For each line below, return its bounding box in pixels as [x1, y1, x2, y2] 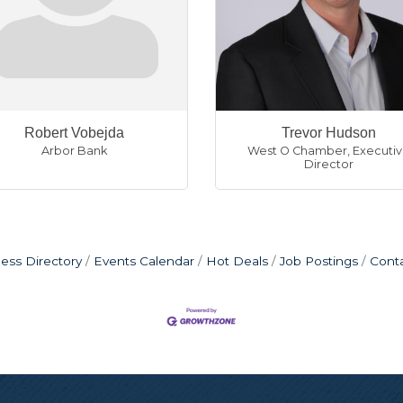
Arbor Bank [41, 143, 108, 157]
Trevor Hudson [281, 124, 376, 140]
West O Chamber [246, 143, 347, 157]
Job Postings [280, 253, 358, 268]
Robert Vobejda [24, 124, 125, 140]
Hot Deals [206, 253, 268, 268]
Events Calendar [94, 253, 194, 268]
